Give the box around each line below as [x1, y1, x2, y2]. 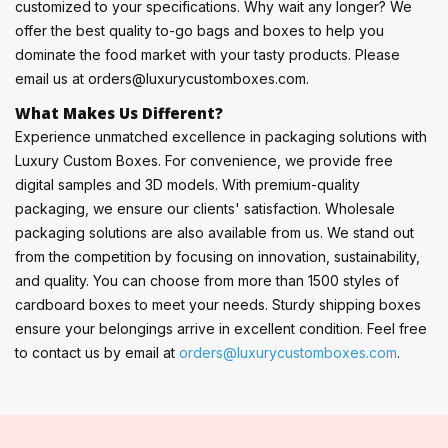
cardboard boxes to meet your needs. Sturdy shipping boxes [15, 295, 421, 313]
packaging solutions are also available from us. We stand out [15, 223, 414, 241]
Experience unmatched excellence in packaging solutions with [15, 127, 427, 145]
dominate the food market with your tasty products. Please [15, 45, 400, 63]
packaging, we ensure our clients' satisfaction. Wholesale [15, 199, 395, 217]
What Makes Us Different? [15, 102, 223, 123]
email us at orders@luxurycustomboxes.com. [15, 69, 309, 87]
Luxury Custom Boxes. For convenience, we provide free [15, 151, 393, 169]
